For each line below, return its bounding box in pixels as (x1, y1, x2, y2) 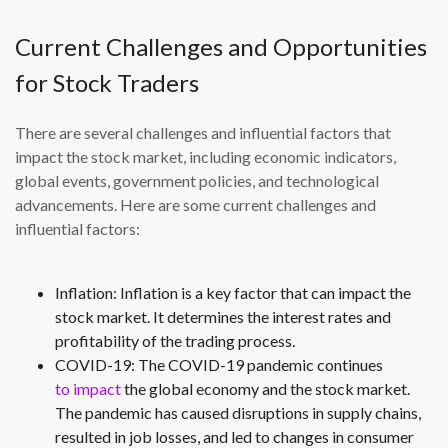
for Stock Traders (15, 68, 199, 98)
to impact (55, 379, 121, 399)
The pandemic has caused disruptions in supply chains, (55, 403, 421, 423)
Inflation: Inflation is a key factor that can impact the (55, 283, 411, 303)
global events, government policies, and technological (15, 171, 379, 191)
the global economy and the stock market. (121, 379, 410, 399)
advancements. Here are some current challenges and (15, 195, 376, 215)
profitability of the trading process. (55, 331, 295, 351)
